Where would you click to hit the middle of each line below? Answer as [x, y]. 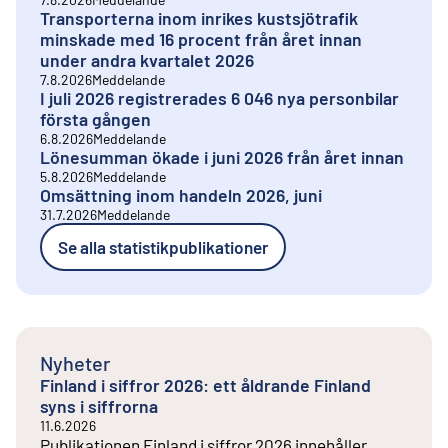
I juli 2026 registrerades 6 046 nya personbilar [219, 97]
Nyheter [75, 362]
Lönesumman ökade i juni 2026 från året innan [222, 156]
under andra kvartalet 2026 [147, 59]
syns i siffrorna [99, 405]
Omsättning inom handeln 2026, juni [181, 194]
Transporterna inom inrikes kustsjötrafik [199, 17]
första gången [95, 118]
